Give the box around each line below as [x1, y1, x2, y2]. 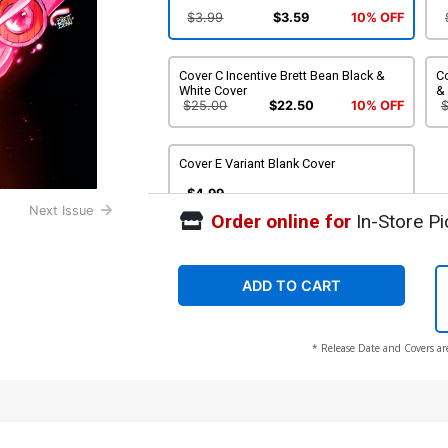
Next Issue [29, 203, 94, 219]
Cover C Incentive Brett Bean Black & [178, 67, 385, 83]
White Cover [178, 82, 247, 98]
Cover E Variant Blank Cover [178, 155, 335, 171]
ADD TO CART [241, 276, 341, 294]
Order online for [210, 209, 351, 233]
